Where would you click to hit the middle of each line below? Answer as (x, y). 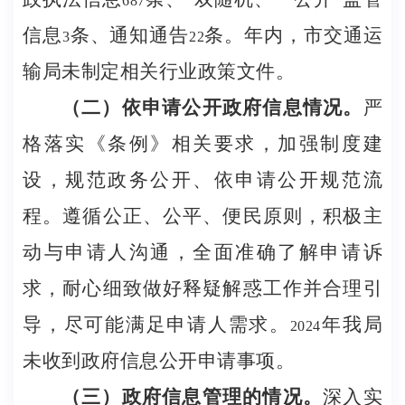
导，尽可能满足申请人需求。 (156, 325)
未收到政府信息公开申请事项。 (159, 361)
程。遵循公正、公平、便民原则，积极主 (202, 216)
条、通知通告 (130, 35)
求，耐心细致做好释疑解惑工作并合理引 (202, 288)
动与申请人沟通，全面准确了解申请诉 (202, 252)
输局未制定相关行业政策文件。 (159, 71)
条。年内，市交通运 (294, 35)
